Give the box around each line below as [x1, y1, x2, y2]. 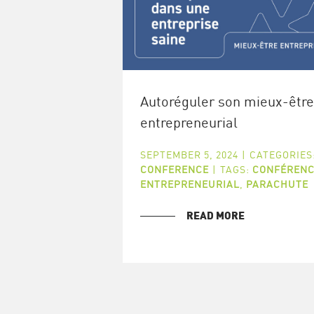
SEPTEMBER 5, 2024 [139, 148, 238, 161]
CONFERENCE [139, 163, 209, 175]
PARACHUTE [245, 177, 308, 190]
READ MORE [186, 210, 245, 221]
